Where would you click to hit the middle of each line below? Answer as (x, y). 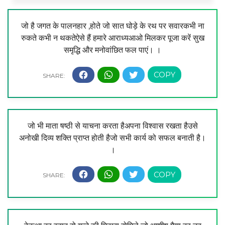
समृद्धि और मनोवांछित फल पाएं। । (113, 50)
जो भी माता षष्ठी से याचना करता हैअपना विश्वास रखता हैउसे (113, 126)
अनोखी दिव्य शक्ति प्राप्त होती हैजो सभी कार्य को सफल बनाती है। (113, 138)
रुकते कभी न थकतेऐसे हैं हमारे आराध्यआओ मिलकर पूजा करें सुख (113, 38)
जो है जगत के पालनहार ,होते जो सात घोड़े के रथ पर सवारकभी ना (113, 26)
